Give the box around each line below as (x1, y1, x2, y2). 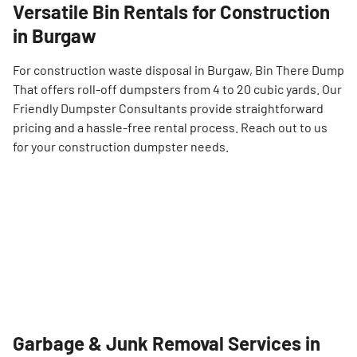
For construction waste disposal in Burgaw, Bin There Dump (13, 62, 344, 77)
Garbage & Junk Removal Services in (13, 331, 320, 355)
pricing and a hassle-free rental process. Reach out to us (13, 120, 328, 135)
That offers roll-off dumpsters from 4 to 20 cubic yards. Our (13, 81, 342, 96)
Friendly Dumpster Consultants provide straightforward (13, 100, 324, 116)
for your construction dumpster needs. (13, 139, 229, 154)
